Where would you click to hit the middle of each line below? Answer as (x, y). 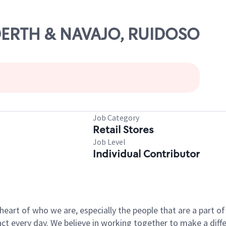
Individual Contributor (146, 154)
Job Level (109, 142)
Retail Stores (123, 130)
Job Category (116, 118)
